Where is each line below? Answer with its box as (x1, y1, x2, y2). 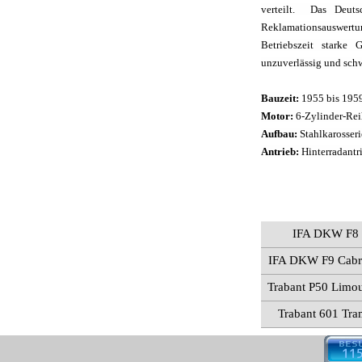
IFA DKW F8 (293, 226, 360, 240)
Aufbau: (261, 127, 301, 140)
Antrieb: (261, 145, 302, 158)
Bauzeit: (261, 91, 300, 104)
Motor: (261, 109, 294, 122)
